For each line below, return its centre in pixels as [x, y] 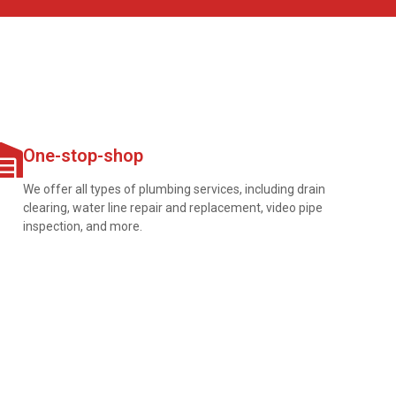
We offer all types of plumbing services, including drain [174, 190]
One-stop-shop [83, 156]
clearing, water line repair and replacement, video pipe [173, 208]
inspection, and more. [83, 227]
